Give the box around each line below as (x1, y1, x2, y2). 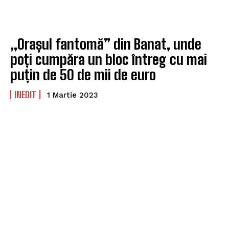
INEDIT (14, 88, 36, 100)
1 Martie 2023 (47, 90, 98, 100)
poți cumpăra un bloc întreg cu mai (10, 50, 207, 68)
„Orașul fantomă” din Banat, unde (10, 35, 201, 53)
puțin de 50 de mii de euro (10, 65, 156, 83)
